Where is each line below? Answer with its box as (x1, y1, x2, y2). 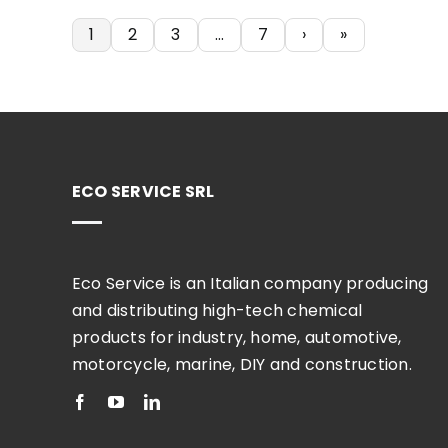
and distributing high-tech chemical (71, 299, 363, 322)
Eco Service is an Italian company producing (71, 272, 429, 295)
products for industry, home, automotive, (71, 326, 402, 349)
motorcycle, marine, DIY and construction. (71, 353, 412, 376)
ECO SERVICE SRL (71, 180, 215, 203)
